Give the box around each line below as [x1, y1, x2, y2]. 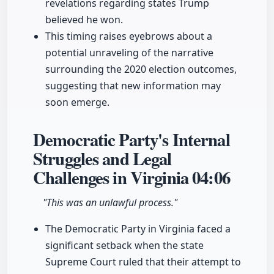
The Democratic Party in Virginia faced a [45, 222, 231, 236]
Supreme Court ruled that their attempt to [45, 255, 241, 269]
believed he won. [45, 13, 123, 27]
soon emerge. [45, 95, 109, 109]
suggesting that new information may [45, 79, 221, 93]
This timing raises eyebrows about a [45, 29, 212, 43]
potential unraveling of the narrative [45, 46, 213, 60]
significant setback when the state [45, 239, 204, 253]
